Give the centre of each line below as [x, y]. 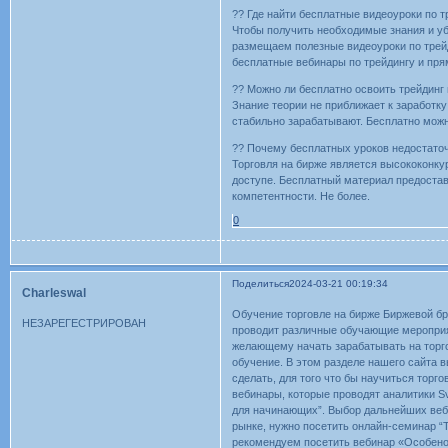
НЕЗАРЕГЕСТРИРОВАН [84, 322]
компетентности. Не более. [301, 195]
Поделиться [261, 284]
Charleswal [54, 293]
